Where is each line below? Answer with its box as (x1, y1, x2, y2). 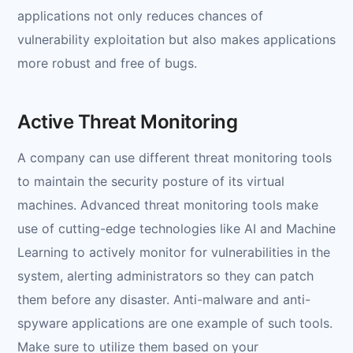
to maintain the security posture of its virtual (17, 173, 284, 189)
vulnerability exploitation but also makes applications (17, 31, 336, 47)
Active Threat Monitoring (17, 110, 238, 133)
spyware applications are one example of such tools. (17, 314, 333, 331)
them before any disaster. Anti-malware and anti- (17, 291, 310, 307)
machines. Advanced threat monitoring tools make (17, 196, 318, 213)
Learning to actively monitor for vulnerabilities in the (17, 243, 330, 260)
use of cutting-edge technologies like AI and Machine (17, 220, 336, 236)
